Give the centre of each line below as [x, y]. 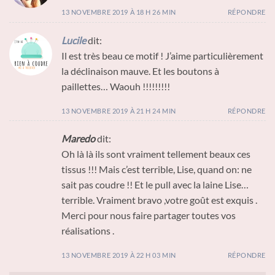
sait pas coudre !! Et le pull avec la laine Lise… [155, 185]
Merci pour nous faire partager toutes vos [149, 215]
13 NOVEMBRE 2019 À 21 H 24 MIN [119, 110]
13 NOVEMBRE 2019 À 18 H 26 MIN [119, 12]
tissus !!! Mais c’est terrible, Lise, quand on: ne [157, 169]
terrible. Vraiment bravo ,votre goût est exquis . [159, 200]
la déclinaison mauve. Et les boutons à [140, 71]
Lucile [74, 40]
